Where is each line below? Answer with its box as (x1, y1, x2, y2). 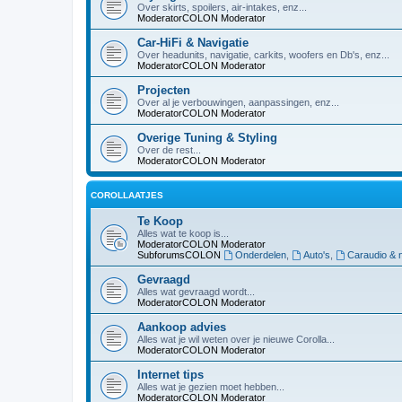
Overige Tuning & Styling (137, 131, 277, 144)
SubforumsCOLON (137, 249, 221, 260)
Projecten (137, 83, 190, 97)
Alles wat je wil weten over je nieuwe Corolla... (137, 334, 335, 345)
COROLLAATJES (91, 190, 163, 200)
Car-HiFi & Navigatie (137, 36, 249, 49)
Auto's (302, 249, 330, 260)
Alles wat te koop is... (137, 228, 229, 239)
